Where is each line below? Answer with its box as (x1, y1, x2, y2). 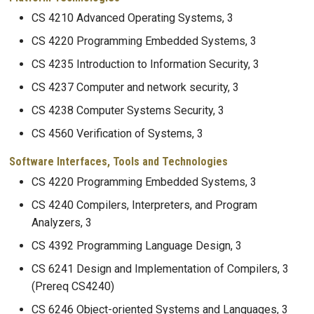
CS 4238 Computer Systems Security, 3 (32, 103, 224, 117)
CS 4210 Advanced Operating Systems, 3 (32, 11, 233, 25)
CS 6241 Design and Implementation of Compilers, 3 (32, 262, 289, 276)
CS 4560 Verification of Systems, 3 (32, 126, 203, 140)
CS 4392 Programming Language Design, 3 (32, 239, 242, 253)
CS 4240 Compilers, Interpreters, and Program (32, 198, 257, 212)
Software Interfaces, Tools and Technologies (9, 155, 228, 169)
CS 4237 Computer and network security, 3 (32, 80, 239, 94)
